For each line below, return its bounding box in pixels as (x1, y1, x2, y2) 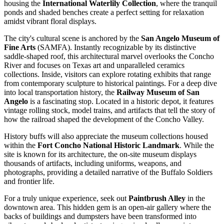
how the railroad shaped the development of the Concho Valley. (4, 114, 204, 123)
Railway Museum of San (116, 87, 199, 96)
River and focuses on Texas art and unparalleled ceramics (4, 60, 184, 69)
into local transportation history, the (4, 87, 116, 96)
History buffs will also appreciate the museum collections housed (4, 131, 208, 140)
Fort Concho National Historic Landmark (37, 140, 179, 149)
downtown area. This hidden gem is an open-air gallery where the (4, 202, 211, 211)
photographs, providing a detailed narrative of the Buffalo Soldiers (4, 167, 212, 176)
